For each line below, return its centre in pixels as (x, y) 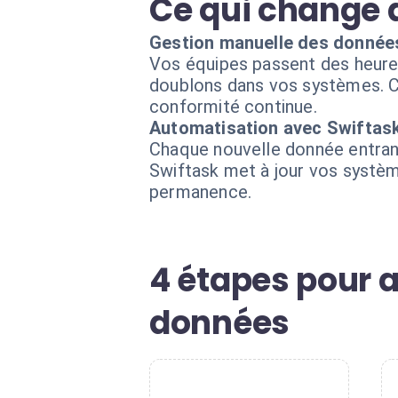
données (219, 323)
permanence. (201, 192)
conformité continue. (233, 107)
